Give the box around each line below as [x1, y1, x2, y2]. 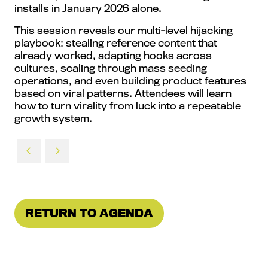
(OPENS [25, 213, 72, 227]
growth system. [14, 112, 92, 125]
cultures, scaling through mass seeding [14, 62, 207, 75]
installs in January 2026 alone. [14, 2, 162, 15]
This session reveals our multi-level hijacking [14, 24, 233, 37]
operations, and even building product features [14, 74, 246, 87]
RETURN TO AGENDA [25, 206, 153, 221]
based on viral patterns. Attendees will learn [14, 87, 232, 100]
